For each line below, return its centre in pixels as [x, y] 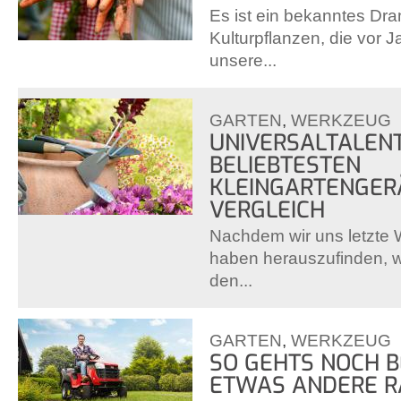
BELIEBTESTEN [285, 166]
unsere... [243, 61]
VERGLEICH [267, 210]
